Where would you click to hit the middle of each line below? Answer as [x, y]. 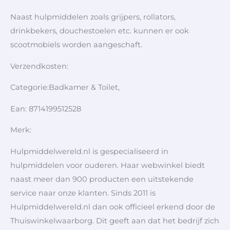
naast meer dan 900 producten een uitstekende [102, 179]
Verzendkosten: [40, 66]
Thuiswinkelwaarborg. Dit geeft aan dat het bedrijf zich [115, 221]
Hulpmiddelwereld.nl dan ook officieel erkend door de [113, 207]
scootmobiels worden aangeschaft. [76, 45]
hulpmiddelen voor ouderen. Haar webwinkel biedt [108, 165]
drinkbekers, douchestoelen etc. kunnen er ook [100, 31]
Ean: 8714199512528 [46, 109]
